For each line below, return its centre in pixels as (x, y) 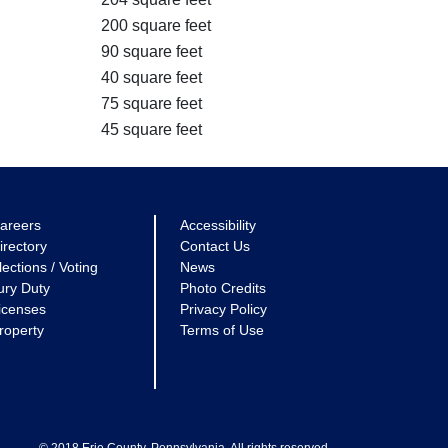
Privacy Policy (223, 309)
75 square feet (151, 103)
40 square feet (151, 77)
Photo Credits (223, 288)
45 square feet (151, 129)
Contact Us (215, 246)
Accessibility (218, 225)
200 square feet (156, 25)
